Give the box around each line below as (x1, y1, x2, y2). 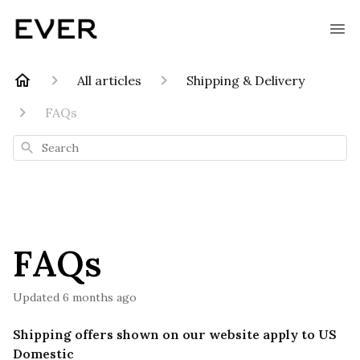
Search (18, 139, 53, 153)
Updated (22, 290, 59, 305)
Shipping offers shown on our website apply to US (13, 326, 337, 342)
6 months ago (63, 290, 137, 305)
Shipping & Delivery (186, 72, 305, 88)
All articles (77, 72, 141, 88)
